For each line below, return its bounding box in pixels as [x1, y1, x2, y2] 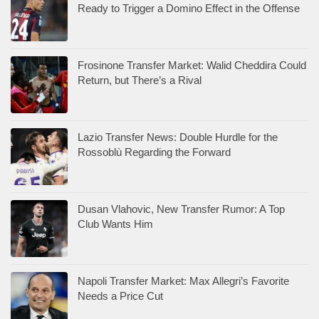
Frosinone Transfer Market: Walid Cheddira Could [78, 58, 306, 71]
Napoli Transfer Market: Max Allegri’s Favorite [78, 274, 289, 287]
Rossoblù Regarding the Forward [78, 145, 231, 158]
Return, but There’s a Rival [78, 73, 202, 86]
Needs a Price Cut [78, 289, 163, 302]
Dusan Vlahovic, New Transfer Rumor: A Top [78, 202, 285, 215]
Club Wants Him [78, 217, 153, 230]
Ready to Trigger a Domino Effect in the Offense [78, 1, 300, 14]
